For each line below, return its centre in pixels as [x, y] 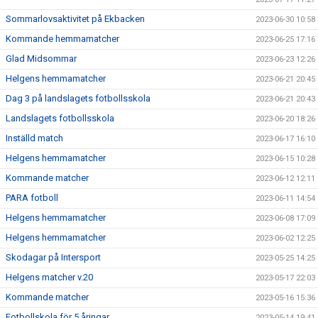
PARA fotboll [32, 198]
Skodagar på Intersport [53, 257]
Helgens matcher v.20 [49, 277]
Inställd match [34, 138]
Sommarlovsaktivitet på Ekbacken [75, 19]
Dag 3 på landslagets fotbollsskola [78, 98]
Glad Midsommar [41, 59]
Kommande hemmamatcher [62, 39]
